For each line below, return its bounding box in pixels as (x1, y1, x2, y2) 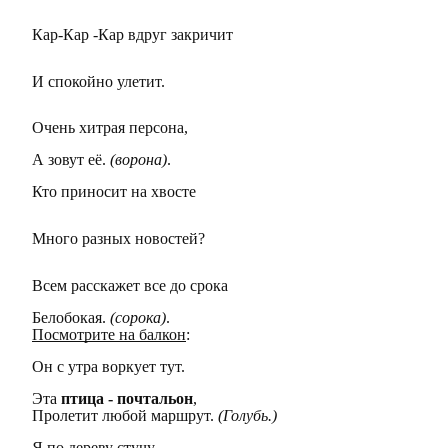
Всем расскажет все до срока (32, 276, 228, 294)
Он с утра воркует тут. (32, 357, 185, 375)
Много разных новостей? (32, 230, 205, 248)
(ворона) (110, 151, 167, 169)
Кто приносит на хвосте (32, 183, 196, 201)
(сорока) (110, 308, 166, 326)
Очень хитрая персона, (32, 119, 188, 137)
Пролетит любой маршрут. (32, 406, 218, 424)
